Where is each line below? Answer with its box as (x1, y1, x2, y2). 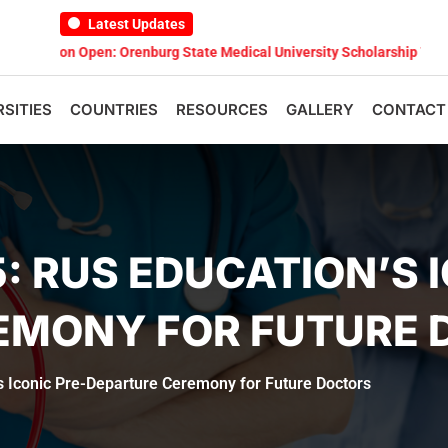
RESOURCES (176, 100, 268, 119)
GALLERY (286, 100, 354, 119)
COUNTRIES (70, 100, 158, 119)
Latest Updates (84, 16, 185, 32)
